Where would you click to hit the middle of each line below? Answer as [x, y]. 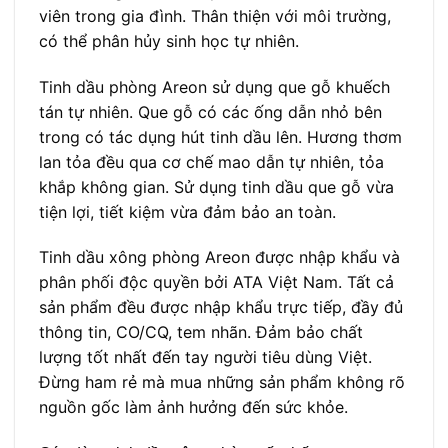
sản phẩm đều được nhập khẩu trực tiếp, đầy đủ [221, 307]
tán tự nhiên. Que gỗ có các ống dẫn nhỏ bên [210, 111]
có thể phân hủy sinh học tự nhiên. [169, 40]
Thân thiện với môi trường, [291, 15]
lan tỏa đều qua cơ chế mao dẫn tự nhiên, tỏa [211, 161]
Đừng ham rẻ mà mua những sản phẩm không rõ [222, 382]
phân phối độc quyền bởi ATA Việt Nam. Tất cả [216, 282]
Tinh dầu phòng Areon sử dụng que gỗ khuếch [214, 86]
